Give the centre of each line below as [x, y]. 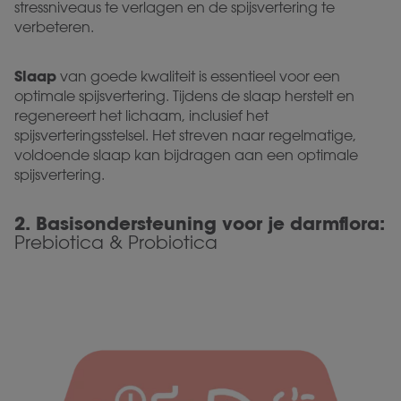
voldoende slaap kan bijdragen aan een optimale [186, 155]
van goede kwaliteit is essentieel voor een [198, 76]
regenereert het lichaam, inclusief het [141, 115]
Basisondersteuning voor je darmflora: [210, 223]
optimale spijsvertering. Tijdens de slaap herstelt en [184, 96]
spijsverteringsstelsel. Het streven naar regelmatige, [185, 135]
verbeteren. [54, 27]
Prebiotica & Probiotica [116, 242]
